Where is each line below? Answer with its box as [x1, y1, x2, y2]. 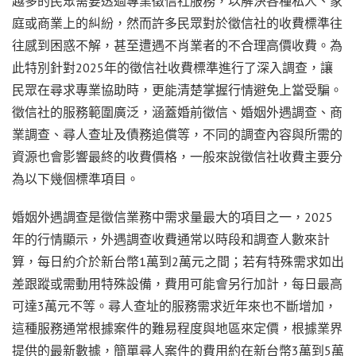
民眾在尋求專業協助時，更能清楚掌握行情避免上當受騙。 [12, 81, 342, 98]
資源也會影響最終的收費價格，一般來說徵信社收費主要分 [12, 148, 342, 164]
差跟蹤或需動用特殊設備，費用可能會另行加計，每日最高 [12, 275, 342, 292]
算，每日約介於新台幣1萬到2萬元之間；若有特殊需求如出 [12, 253, 344, 269]
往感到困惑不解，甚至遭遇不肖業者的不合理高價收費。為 [12, 37, 342, 53]
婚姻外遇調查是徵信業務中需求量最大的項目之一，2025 [12, 208, 333, 225]
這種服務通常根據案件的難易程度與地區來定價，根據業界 [12, 319, 342, 336]
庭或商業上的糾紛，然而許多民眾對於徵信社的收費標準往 [12, 14, 342, 31]
